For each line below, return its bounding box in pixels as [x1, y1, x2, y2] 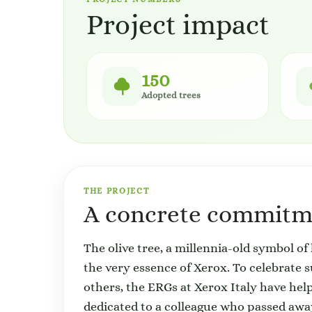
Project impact [86, 8, 270, 40]
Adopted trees [141, 90, 201, 100]
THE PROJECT [84, 186, 150, 196]
